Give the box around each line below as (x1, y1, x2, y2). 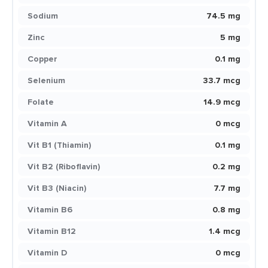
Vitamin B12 (28, 225, 76, 237)
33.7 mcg (203, 74, 240, 86)
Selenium (28, 74, 65, 86)
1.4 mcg (209, 225, 240, 237)
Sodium (28, 10, 58, 22)
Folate (28, 96, 54, 108)
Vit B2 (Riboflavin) (28, 160, 100, 172)
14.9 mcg (203, 96, 240, 108)
